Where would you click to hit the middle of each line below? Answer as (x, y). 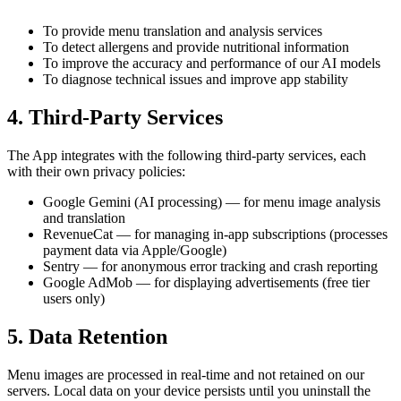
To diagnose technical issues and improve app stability (196, 79)
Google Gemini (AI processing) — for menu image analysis (212, 201)
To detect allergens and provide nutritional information (196, 47)
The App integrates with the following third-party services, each (187, 155)
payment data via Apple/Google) (135, 250)
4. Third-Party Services (115, 117)
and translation (84, 218)
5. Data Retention (87, 336)
